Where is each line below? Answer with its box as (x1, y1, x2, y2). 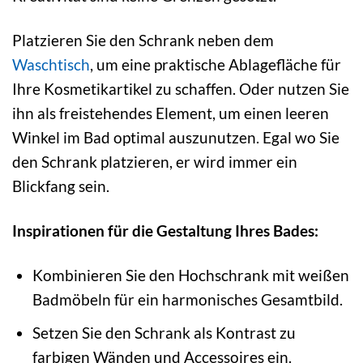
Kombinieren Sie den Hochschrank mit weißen (32, 265, 349, 284)
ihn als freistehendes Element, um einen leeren (12, 104, 329, 123)
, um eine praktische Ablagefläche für (90, 55, 341, 75)
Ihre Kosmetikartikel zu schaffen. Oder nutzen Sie (12, 79, 349, 99)
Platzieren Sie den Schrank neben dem (12, 31, 274, 50)
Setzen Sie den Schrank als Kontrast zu (32, 323, 296, 343)
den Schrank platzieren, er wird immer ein (12, 152, 297, 172)
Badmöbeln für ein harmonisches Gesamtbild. (32, 289, 343, 309)
